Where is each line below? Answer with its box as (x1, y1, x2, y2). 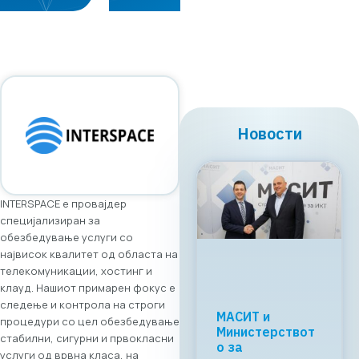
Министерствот (216, 324, 315, 341)
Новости (236, 123, 302, 145)
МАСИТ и (216, 309, 270, 325)
